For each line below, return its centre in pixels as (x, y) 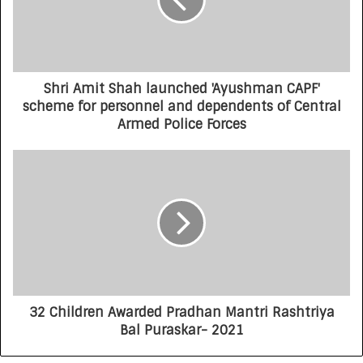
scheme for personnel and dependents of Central (181, 107)
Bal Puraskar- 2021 (181, 331)
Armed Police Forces (181, 125)
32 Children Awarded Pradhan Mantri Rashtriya (181, 313)
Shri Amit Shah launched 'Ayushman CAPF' (181, 89)
